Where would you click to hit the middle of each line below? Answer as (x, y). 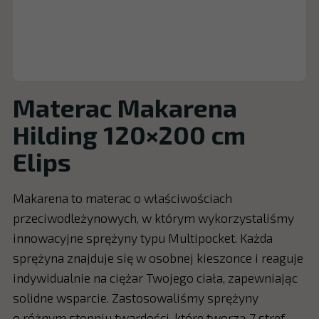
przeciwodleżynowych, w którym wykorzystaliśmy (153, 218)
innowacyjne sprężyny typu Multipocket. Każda (142, 237)
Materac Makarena (125, 107)
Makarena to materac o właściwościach (122, 198)
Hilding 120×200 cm (129, 134)
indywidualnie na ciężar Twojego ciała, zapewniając (155, 277)
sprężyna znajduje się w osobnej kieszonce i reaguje (158, 257)
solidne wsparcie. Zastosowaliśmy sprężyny (135, 297)
